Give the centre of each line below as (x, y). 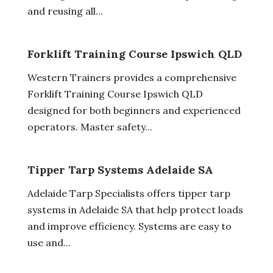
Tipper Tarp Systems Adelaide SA (120, 169)
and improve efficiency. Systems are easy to (129, 226)
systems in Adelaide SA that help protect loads (135, 209)
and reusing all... (65, 11)
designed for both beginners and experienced (134, 110)
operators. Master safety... (90, 126)
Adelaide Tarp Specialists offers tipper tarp (129, 193)
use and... (49, 242)
